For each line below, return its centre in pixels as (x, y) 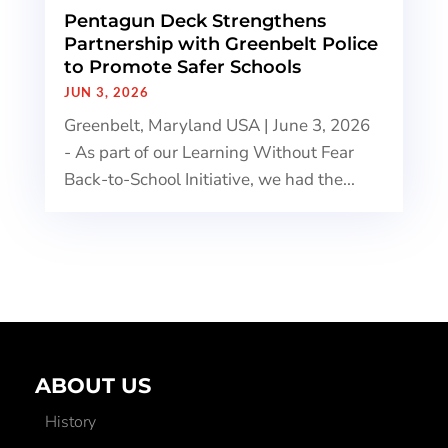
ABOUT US (92, 386)
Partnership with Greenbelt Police (220, 44)
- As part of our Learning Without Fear (208, 153)
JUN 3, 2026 (106, 92)
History (70, 422)
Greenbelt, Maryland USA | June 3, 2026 (216, 126)
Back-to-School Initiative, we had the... (209, 180)
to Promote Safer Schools (182, 67)
